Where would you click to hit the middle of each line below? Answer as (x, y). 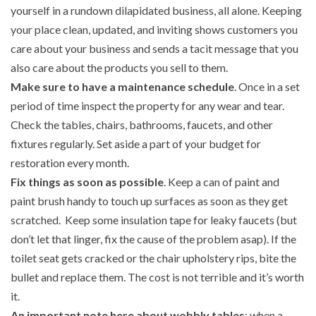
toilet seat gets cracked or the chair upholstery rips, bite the (153, 258)
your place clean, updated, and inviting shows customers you (154, 30)
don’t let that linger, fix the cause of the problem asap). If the (153, 239)
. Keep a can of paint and (221, 182)
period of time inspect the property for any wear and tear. (147, 106)
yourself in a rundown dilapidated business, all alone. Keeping (156, 11)
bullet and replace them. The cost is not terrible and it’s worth (157, 277)
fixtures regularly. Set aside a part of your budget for (136, 144)
